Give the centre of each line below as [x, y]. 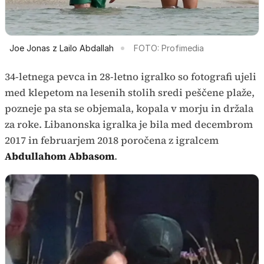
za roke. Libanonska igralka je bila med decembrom [129, 125]
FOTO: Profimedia [169, 48]
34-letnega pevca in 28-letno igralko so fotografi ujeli [131, 77]
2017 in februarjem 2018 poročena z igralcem [112, 141]
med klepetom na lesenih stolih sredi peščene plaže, [130, 93]
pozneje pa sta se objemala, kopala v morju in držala [129, 109]
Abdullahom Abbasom [60, 156]
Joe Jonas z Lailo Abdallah [62, 48]
